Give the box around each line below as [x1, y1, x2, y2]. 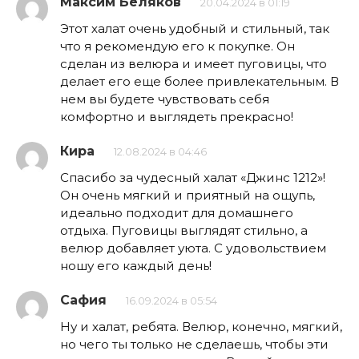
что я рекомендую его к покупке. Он [60, 38, 295, 54]
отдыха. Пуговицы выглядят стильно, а [60, 222, 308, 238]
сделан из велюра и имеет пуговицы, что [60, 55, 327, 71]
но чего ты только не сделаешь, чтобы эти [60, 336, 329, 352]
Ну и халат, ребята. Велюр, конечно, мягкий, [60, 318, 342, 334]
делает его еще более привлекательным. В [60, 73, 339, 89]
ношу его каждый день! [60, 257, 212, 273]
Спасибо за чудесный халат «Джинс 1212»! [60, 169, 325, 185]
